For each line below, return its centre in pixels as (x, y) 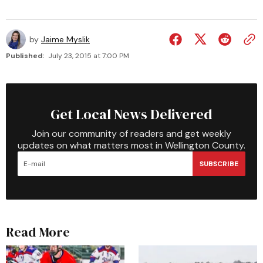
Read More (38, 232)
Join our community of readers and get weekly (131, 134)
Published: (25, 56)
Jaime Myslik (65, 39)
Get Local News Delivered (131, 114)
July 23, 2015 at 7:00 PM (89, 56)
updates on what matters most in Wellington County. (131, 145)
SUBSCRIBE (219, 163)
